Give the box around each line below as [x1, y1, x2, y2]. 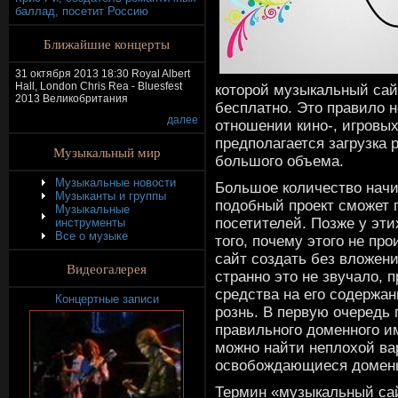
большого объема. [215, 152, 344, 170]
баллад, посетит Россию [15, 4, 148, 18]
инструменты [55, 216, 125, 229]
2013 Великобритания [15, 92, 128, 105]
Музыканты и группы [55, 189, 166, 203]
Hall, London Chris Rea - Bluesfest [15, 80, 182, 92]
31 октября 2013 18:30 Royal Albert [15, 68, 190, 80]
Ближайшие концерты [44, 35, 170, 52]
